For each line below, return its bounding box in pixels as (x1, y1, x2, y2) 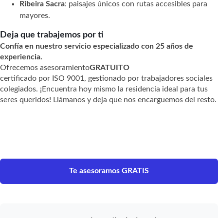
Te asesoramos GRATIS (69, 166, 149, 175)
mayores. (19, 11, 50, 19)
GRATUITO (90, 63, 129, 72)
